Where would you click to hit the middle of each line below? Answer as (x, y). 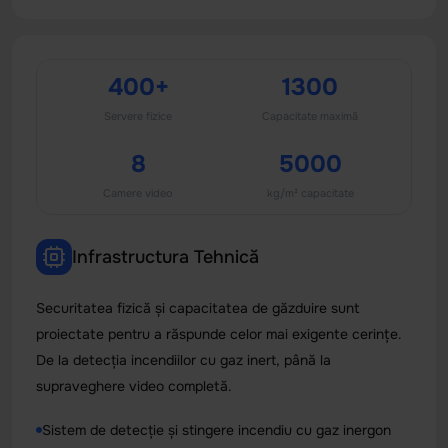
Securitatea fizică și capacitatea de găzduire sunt (198, 308)
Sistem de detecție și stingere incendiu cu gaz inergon (216, 430)
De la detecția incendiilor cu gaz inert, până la (183, 360)
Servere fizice (138, 116)
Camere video (138, 193)
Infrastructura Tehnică (165, 257)
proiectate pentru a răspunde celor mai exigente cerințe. (219, 334)
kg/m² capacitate (310, 193)
